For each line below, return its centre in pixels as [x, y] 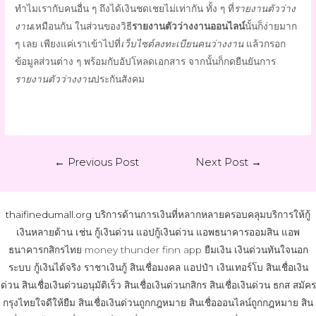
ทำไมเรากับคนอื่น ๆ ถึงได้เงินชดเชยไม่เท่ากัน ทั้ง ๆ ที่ [125, 8]
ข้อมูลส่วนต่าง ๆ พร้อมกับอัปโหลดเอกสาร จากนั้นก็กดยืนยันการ [146, 61]
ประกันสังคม [119, 79]
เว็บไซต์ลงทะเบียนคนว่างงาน [182, 43]
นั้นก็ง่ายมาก [271, 26]
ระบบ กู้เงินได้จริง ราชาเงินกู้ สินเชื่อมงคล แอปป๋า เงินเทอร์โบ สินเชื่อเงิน [158, 268]
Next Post [224, 162]
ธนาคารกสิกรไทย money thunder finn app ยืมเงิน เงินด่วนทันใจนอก [158, 250]
